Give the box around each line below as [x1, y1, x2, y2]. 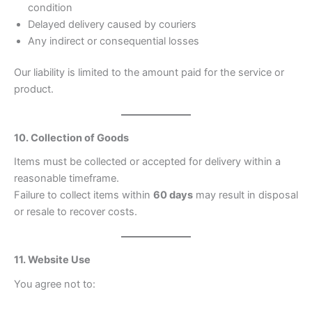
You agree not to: [14, 277, 95, 290]
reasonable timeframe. [14, 172, 119, 185]
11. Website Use [14, 253, 91, 267]
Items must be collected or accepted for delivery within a [14, 155, 281, 168]
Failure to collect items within [14, 189, 153, 201]
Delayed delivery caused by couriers [28, 17, 196, 31]
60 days [153, 189, 193, 201]
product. [14, 83, 54, 96]
